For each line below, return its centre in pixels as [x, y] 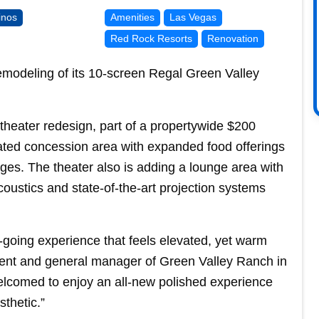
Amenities [132, 17]
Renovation [232, 38]
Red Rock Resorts [151, 38]
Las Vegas [193, 17]
